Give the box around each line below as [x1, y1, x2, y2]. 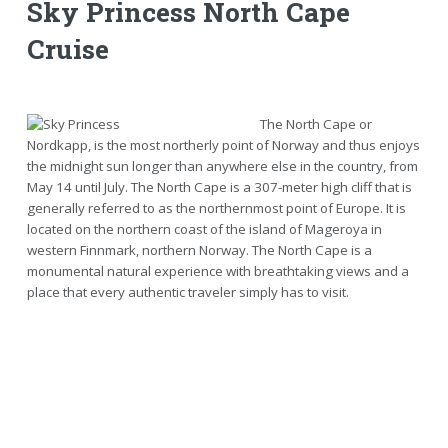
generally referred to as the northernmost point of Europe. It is [26, 198, 406, 217]
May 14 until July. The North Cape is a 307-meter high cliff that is [26, 177, 412, 196]
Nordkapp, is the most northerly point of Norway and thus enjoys [26, 135, 420, 154]
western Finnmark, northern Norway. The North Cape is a [26, 240, 372, 259]
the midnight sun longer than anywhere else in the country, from [26, 156, 418, 175]
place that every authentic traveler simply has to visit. [26, 282, 349, 301]
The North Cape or [259, 114, 372, 133]
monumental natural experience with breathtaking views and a [26, 261, 409, 280]
